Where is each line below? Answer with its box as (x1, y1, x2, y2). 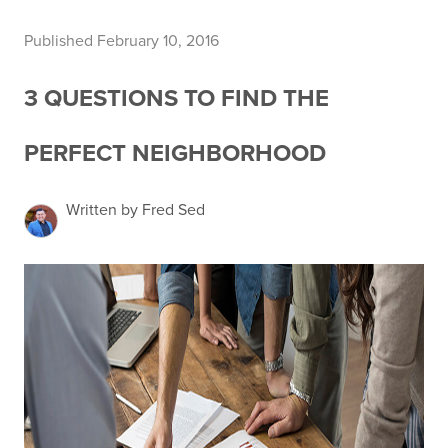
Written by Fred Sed (66, 200, 205, 220)
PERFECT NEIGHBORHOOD (24, 139, 326, 168)
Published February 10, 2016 (24, 31, 219, 51)
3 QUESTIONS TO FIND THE (24, 84, 329, 113)
